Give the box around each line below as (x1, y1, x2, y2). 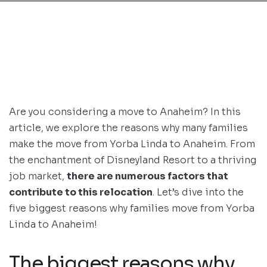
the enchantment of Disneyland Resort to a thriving (9, 154, 256, 166)
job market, (9, 170, 67, 182)
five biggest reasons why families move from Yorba (9, 202, 254, 215)
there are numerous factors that (67, 170, 228, 182)
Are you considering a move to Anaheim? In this (9, 105, 241, 118)
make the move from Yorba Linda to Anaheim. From (9, 138, 255, 150)
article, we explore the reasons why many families (9, 122, 248, 134)
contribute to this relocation (9, 186, 153, 198)
